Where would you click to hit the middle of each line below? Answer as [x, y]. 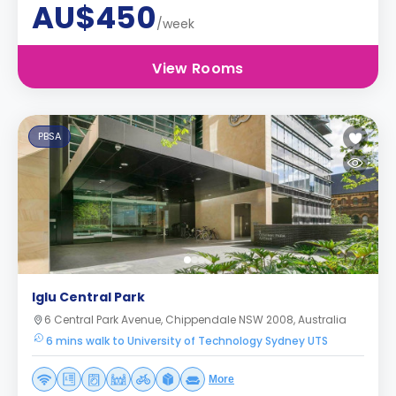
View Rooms [198, 69]
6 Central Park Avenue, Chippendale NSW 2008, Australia [195, 320]
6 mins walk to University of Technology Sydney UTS [187, 341]
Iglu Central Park [88, 297]
